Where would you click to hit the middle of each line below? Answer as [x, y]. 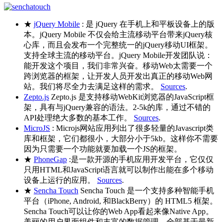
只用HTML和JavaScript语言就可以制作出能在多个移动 [119, 169]
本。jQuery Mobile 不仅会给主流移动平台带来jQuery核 [118, 34]
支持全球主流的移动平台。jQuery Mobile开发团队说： [118, 55]
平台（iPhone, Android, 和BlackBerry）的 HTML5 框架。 [121, 201]
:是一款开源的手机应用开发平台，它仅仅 [140, 159]
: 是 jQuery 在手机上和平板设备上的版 [147, 24]
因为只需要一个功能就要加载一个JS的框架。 [103, 149]
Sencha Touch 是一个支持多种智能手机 [146, 190]
